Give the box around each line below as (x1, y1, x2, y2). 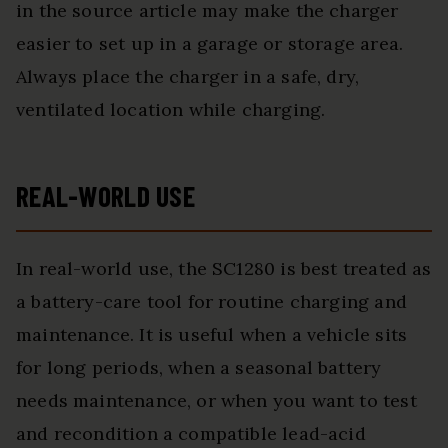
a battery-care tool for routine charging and (16, 290, 407, 314)
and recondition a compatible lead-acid (16, 422, 366, 446)
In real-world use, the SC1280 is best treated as (16, 257, 432, 281)
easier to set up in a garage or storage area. (16, 32, 404, 56)
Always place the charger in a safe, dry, (16, 65, 360, 89)
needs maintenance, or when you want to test (16, 389, 417, 413)
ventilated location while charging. (16, 98, 326, 122)
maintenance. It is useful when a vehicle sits (16, 323, 408, 347)
